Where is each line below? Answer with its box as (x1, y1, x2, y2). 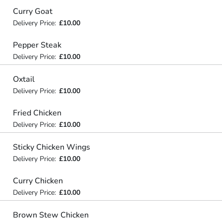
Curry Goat (12, 5, 53, 17)
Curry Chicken (12, 175, 63, 186)
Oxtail (12, 73, 35, 85)
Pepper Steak (12, 40, 61, 51)
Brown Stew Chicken (12, 209, 89, 221)
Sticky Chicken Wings (12, 141, 90, 153)
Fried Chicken (12, 108, 61, 118)
